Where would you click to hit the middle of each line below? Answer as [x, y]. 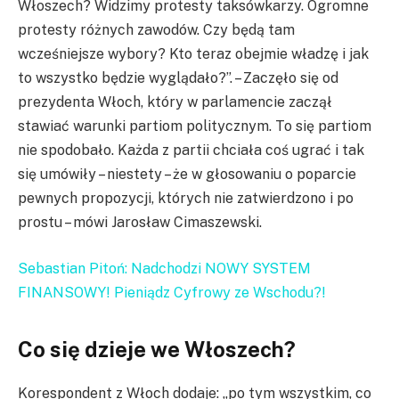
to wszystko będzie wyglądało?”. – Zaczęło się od [178, 78]
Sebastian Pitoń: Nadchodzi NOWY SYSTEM [164, 269]
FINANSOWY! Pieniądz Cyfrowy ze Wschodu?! [172, 293]
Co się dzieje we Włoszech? [157, 350]
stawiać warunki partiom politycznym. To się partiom [195, 126]
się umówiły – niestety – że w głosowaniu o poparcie [187, 175]
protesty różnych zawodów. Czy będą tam [156, 30]
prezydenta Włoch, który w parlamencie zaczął [175, 102]
